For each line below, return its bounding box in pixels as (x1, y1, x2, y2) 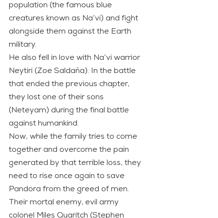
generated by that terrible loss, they (9, 159, 143, 167)
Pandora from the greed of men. (9, 185, 131, 193)
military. (9, 40, 36, 49)
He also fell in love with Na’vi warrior (9, 54, 142, 62)
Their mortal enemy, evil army (9, 198, 121, 206)
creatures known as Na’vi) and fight (9, 14, 140, 22)
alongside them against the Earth (9, 27, 133, 36)
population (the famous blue (9, 1, 114, 9)
